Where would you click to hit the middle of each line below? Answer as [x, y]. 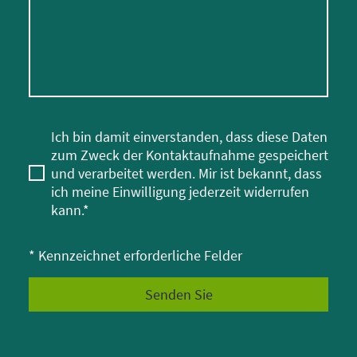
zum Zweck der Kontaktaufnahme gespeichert [190, 155]
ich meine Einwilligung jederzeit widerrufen [180, 191]
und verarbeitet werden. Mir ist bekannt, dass [186, 173]
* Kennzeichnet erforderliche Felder [135, 255]
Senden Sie [178, 294]
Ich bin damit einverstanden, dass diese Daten [189, 136]
